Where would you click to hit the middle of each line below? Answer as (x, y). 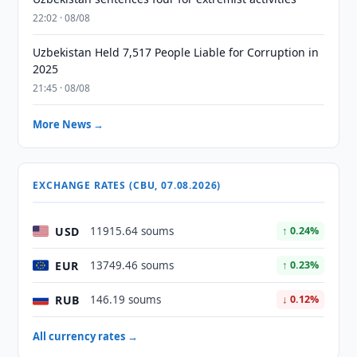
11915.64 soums (132, 231)
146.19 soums (126, 300)
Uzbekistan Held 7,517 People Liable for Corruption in (176, 52)
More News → (69, 124)
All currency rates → (86, 336)
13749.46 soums (132, 265)
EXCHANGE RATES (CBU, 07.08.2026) (127, 185)
